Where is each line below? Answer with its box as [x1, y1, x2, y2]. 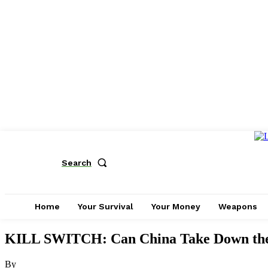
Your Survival [78, 202, 133, 211]
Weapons [218, 202, 257, 211]
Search [62, 157, 92, 167]
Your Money [151, 202, 200, 211]
